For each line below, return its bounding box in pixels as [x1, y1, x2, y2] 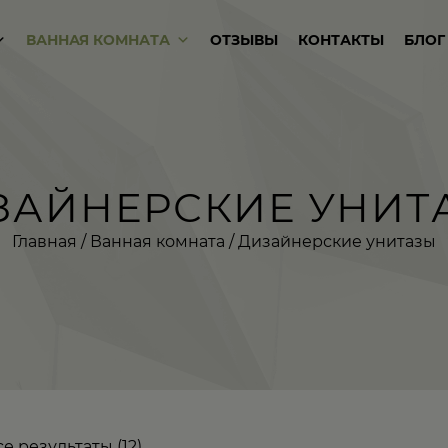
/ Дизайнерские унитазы [225, 231, 436, 251]
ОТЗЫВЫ [210, 31, 279, 49]
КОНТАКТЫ [298, 31, 385, 49]
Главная [12, 231, 77, 251]
